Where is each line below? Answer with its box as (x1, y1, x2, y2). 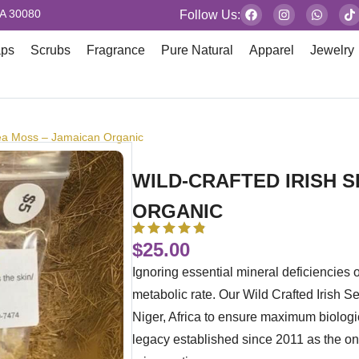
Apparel (249, 43, 295, 57)
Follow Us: (179, 8, 240, 22)
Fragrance (87, 43, 146, 57)
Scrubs (30, 43, 71, 57)
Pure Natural (161, 43, 234, 57)
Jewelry (310, 43, 355, 57)
